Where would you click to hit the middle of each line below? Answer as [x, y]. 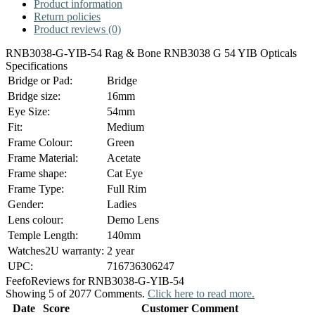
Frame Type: [36, 188]
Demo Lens [133, 219]
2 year [121, 250]
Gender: [26, 204]
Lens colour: [36, 219]
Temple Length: [43, 235]
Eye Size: [29, 111]
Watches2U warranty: [56, 250]
